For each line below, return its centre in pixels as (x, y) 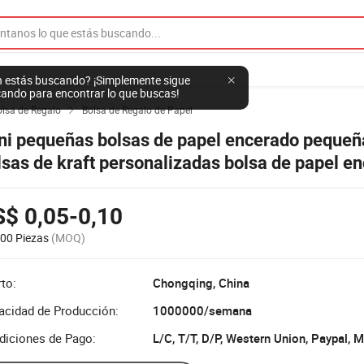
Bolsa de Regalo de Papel (137, 110)
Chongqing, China (201, 283)
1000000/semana (202, 310)
